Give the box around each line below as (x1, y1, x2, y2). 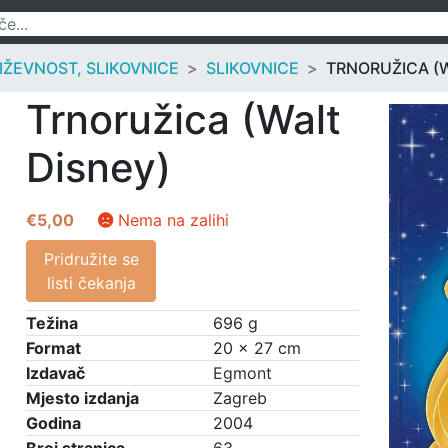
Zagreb (213, 388, 267, 408)
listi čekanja (46, 273, 136, 293)
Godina (26, 413, 81, 433)
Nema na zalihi (118, 210, 229, 230)
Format (26, 338, 81, 358)
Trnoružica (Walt (26, 95, 341, 144)
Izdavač (26, 363, 85, 383)
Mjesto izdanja (26, 388, 139, 408)
